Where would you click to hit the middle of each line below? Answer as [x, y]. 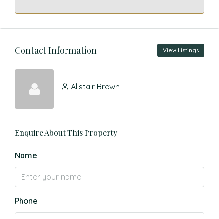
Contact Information [56, 50]
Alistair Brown [95, 86]
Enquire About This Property [66, 133]
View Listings [181, 50]
